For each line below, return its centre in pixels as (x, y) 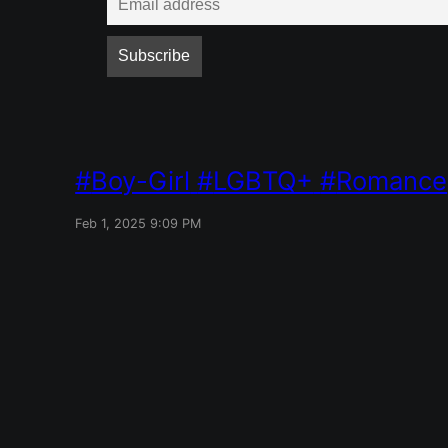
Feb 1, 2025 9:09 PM (138, 224)
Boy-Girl (141, 181)
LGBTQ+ (263, 181)
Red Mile (49, 430)
